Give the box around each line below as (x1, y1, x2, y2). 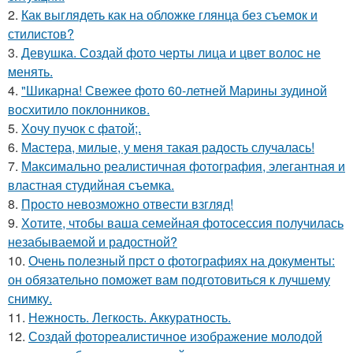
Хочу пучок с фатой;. (21, 118, 141, 137)
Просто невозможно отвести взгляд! (21, 194, 233, 213)
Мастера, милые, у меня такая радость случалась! (21, 137, 314, 156)
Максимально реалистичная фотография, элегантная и (21, 156, 345, 175)
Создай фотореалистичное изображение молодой (28, 326, 322, 345)
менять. (8, 61, 53, 80)
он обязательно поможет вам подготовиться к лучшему (8, 269, 330, 288)
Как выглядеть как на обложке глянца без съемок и (21, 5, 318, 24)
